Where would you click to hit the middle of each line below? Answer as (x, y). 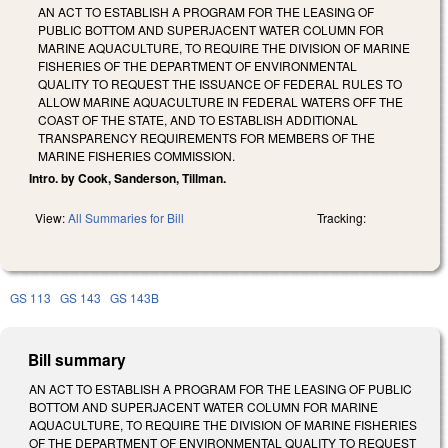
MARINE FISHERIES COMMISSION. (136, 155)
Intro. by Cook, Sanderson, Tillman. (127, 177)
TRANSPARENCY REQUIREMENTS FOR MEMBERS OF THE (206, 137)
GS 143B (134, 297)
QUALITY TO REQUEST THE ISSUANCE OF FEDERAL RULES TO (220, 83)
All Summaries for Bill (126, 217)
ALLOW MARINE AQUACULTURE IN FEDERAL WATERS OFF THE (220, 101)
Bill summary (77, 359)
